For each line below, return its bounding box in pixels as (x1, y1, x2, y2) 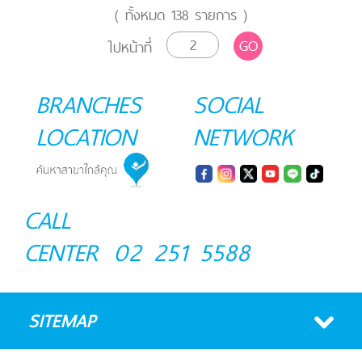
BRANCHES (36, 84, 141, 125)
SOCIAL (193, 84, 263, 125)
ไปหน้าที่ (107, 35, 152, 61)
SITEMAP (28, 305, 96, 337)
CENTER (24, 232, 98, 273)
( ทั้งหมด (115, 2, 171, 28)
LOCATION (36, 116, 136, 158)
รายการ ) (188, 2, 247, 28)
